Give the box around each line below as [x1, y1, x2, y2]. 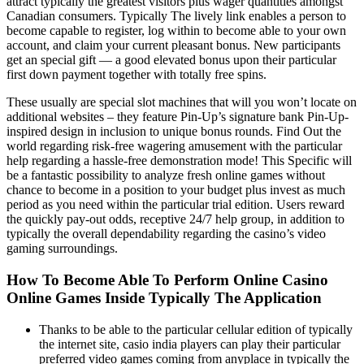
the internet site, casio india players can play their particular [39, 336, 340, 351]
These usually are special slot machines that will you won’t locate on [6, 95, 357, 110]
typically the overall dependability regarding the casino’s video [6, 227, 326, 241]
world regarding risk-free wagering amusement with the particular [6, 139, 342, 154]
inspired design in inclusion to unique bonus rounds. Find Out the [6, 124, 341, 139]
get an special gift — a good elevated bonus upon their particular [6, 53, 336, 67]
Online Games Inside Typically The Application [6, 289, 322, 307]
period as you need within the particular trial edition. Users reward [6, 197, 344, 212]
